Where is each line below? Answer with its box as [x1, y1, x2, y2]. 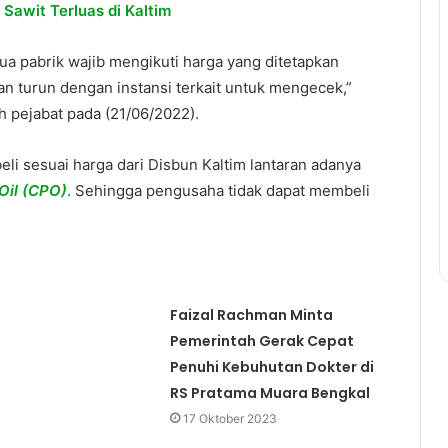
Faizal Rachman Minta [169, 305, 333, 326]
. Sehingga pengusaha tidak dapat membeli [67, 181, 370, 201]
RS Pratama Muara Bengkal [169, 383, 370, 404]
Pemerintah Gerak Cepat [169, 331, 354, 352]
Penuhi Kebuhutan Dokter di [169, 357, 374, 378]
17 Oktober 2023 [182, 411, 277, 427]
